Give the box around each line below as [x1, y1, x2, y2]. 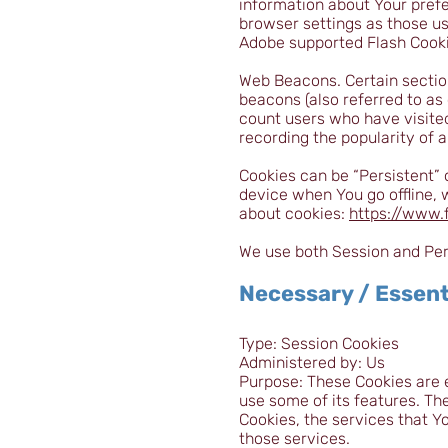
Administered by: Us [239, 353, 385, 372]
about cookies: [239, 204, 349, 223]
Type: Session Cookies [239, 334, 399, 353]
